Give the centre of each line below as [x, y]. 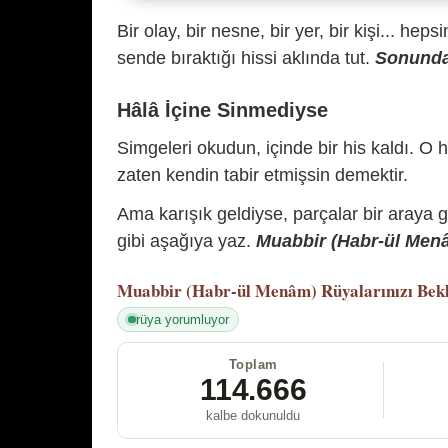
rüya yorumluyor [182, 319]
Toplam [253, 364]
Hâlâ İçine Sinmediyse [222, 109]
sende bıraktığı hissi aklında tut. [246, 57]
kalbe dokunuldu [253, 415]
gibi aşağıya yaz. [186, 241]
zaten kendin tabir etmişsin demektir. [262, 174]
